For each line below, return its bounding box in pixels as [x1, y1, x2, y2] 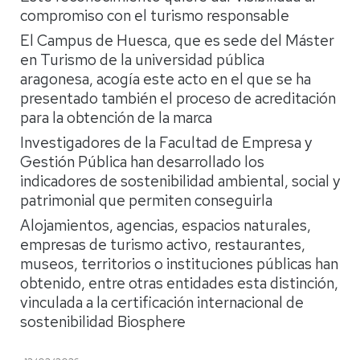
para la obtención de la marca [20, 108, 212, 128]
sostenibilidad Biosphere [20, 312, 186, 332]
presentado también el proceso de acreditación [20, 88, 336, 108]
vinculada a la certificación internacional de [20, 292, 304, 313]
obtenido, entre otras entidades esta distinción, [20, 273, 338, 293]
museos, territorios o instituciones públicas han [20, 254, 338, 274]
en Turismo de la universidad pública [20, 50, 264, 70]
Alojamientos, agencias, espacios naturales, [20, 215, 311, 235]
